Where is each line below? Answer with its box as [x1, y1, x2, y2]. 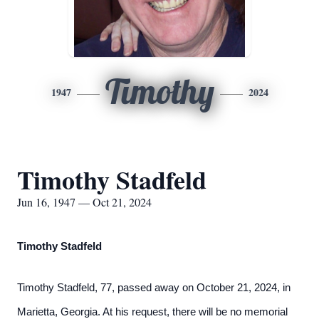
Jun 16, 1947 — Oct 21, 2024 [17, 194, 152, 209]
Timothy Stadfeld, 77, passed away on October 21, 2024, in [17, 282, 291, 293]
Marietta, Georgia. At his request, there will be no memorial [17, 306, 288, 318]
